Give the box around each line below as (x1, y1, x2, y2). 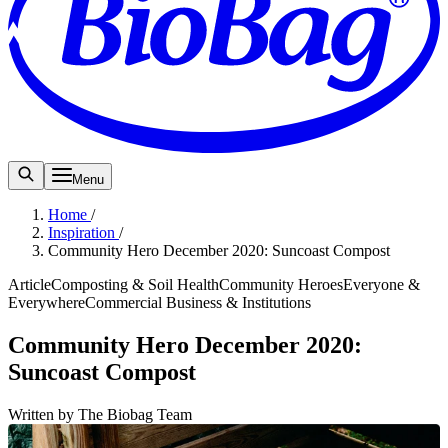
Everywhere (8, 293, 85, 311)
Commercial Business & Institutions (85, 293, 311, 311)
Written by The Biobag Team (8, 405, 192, 423)
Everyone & (343, 275, 420, 293)
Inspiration (48, 223, 119, 241)
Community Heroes (219, 275, 343, 293)
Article (8, 275, 51, 293)
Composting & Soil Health (51, 275, 219, 293)
